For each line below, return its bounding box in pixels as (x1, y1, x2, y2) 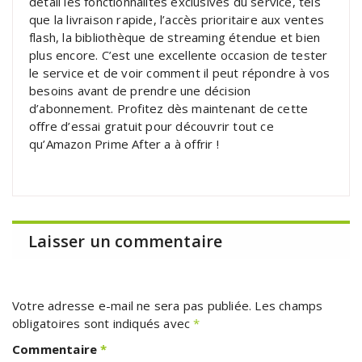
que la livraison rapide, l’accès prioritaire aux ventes (29, 11, 325, 27)
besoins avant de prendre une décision (29, 82, 251, 99)
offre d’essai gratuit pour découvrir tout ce (29, 117, 274, 134)
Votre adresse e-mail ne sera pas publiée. (12, 297, 252, 314)
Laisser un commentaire (28, 229, 223, 252)
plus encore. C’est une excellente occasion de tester (29, 46, 328, 63)
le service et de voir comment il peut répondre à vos (29, 64, 330, 81)
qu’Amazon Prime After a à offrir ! (29, 135, 219, 152)
